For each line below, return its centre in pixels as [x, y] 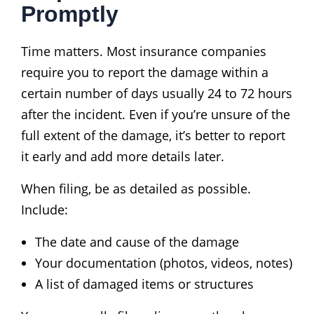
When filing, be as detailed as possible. [136, 188]
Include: [45, 209]
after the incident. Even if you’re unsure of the [156, 114]
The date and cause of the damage [137, 241]
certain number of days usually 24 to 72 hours [157, 93]
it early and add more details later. [123, 156]
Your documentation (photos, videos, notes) [164, 262]
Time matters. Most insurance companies [144, 51]
